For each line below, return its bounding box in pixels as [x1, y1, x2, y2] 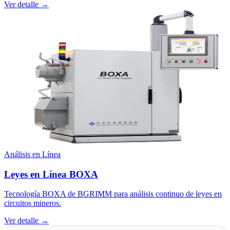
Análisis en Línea [4, 149, 61, 159]
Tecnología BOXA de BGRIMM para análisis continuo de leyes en [4, 189, 222, 199]
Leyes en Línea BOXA [4, 168, 98, 180]
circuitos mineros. [4, 199, 61, 208]
